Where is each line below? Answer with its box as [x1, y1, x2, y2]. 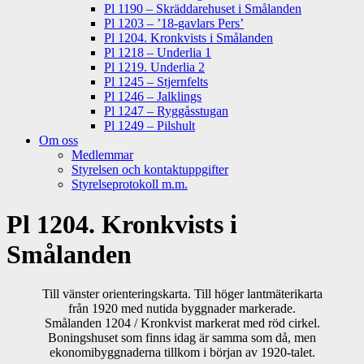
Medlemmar [71, 148, 133, 162]
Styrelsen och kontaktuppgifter [71, 162, 228, 177]
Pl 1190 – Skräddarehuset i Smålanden [104, 2, 301, 16]
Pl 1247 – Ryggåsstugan [104, 104, 228, 119]
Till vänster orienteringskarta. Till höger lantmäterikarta [41, 287, 323, 301]
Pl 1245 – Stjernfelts [104, 75, 208, 89]
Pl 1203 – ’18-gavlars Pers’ [104, 16, 244, 31]
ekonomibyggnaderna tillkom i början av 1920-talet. [49, 345, 315, 360]
